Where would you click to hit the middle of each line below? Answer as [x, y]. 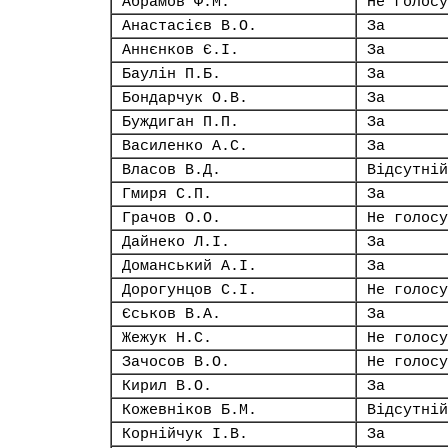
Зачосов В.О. [176, 362]
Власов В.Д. [171, 170]
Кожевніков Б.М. [189, 410]
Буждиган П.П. [180, 122]
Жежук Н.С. [167, 338]
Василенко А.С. [185, 146]
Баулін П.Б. [171, 74]
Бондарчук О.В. [185, 98]
